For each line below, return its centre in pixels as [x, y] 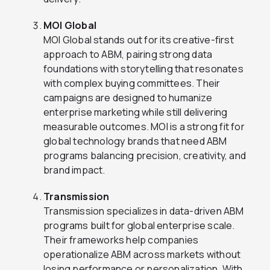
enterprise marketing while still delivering [136, 112]
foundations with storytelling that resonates [143, 69]
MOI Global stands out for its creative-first [139, 40]
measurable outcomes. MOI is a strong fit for [144, 127]
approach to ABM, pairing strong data [128, 55]
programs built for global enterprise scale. [139, 226]
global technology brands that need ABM [135, 141]
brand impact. [74, 170]
